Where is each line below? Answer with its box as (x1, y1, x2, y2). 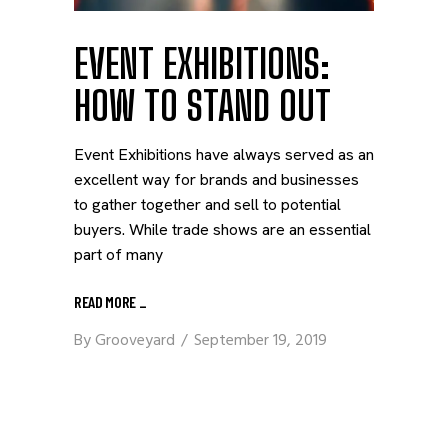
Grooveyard (95, 328, 175, 354)
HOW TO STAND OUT (74, 82, 331, 130)
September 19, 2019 (194, 328, 327, 354)
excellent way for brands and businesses (74, 169, 359, 190)
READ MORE (74, 291, 139, 311)
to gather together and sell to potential (74, 194, 341, 215)
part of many (74, 244, 163, 265)
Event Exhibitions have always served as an (74, 144, 374, 165)
